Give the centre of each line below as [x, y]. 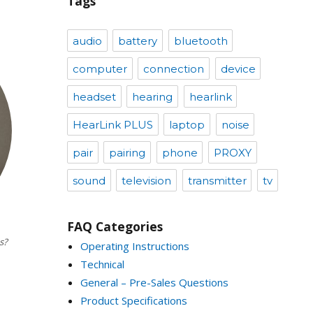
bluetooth [201, 41]
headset [94, 97]
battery [138, 41]
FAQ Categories [115, 226]
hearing [153, 97]
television [147, 181]
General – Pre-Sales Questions [154, 282]
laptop [187, 125]
